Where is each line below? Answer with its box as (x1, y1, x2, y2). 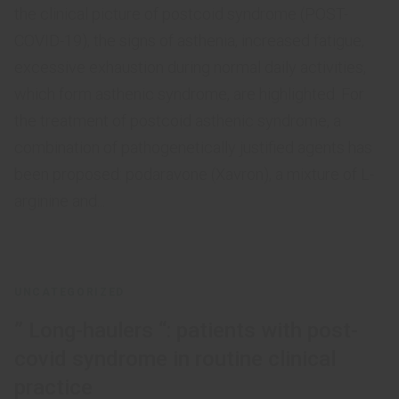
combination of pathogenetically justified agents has (14, 138, 372, 157)
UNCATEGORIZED (14, 286, 126, 298)
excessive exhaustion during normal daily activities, (14, 58, 366, 77)
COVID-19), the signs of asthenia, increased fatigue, (14, 31, 364, 50)
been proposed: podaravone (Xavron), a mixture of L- (14, 165, 374, 183)
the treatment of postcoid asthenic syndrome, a (14, 111, 341, 130)
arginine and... (14, 191, 105, 210)
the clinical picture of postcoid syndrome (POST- (14, 4, 348, 23)
